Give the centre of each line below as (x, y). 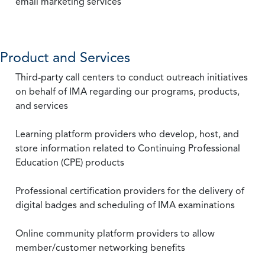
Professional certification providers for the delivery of (130, 191)
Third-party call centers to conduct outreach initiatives (132, 77)
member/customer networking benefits (100, 248)
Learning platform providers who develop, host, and (127, 134)
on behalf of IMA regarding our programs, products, (127, 91)
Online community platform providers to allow (115, 233)
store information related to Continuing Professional (128, 148)
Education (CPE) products (70, 162)
